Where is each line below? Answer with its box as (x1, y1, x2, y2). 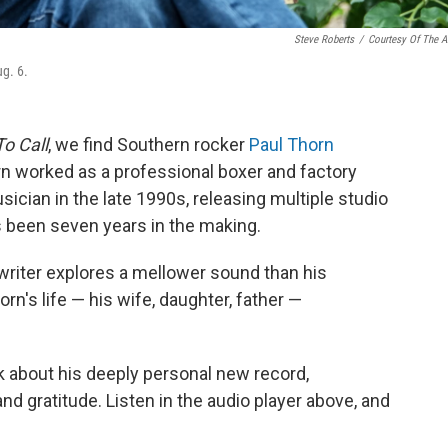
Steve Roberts (294, 33, 354, 46)
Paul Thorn (249, 134, 334, 155)
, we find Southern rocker (48, 134, 249, 155)
